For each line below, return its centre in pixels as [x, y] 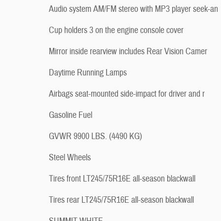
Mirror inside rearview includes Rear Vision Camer [128, 52]
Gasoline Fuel [71, 115]
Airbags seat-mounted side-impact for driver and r [127, 94]
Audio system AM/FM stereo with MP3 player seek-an [133, 9]
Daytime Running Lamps [88, 73]
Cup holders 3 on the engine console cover [116, 30]
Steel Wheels [70, 158]
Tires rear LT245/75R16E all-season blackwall [121, 200]
